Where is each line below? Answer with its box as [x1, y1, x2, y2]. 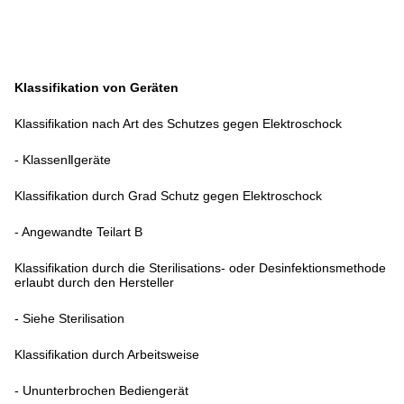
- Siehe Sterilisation [14, 310, 124, 326]
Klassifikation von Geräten [14, 79, 179, 95]
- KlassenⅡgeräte [14, 151, 111, 167]
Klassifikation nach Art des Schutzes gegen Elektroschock [14, 115, 342, 131]
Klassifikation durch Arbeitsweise [14, 346, 199, 362]
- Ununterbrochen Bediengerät [14, 382, 188, 398]
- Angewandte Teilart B [14, 224, 142, 239]
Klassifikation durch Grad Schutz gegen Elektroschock [14, 188, 322, 203]
